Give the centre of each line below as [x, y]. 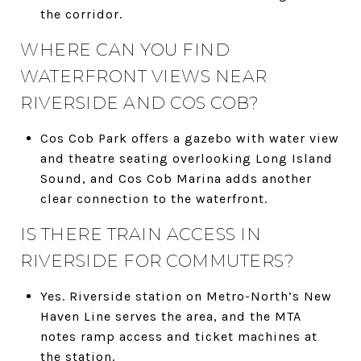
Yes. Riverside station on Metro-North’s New [186, 296]
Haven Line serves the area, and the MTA [170, 316]
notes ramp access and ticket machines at [178, 336]
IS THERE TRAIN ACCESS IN [141, 234]
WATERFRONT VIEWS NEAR [144, 76]
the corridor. [81, 14]
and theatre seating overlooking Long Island [186, 158]
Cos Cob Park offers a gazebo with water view [189, 138]
